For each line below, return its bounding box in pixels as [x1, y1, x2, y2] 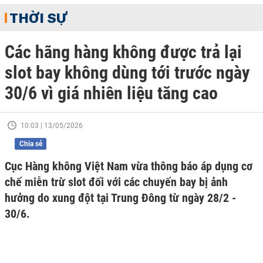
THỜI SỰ [9, 9, 67, 26]
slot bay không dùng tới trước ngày [5, 62, 249, 83]
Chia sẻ [19, 140, 42, 148]
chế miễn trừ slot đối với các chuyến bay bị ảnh [5, 175, 228, 189]
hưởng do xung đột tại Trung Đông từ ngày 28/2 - [5, 191, 236, 205]
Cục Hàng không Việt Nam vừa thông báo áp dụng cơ [5, 159, 252, 173]
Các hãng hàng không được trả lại [5, 42, 242, 62]
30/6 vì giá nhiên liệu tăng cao [5, 83, 218, 103]
